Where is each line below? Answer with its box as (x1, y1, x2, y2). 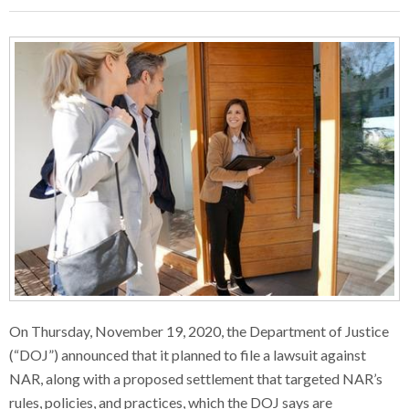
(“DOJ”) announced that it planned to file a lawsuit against (9, 345, 366, 363)
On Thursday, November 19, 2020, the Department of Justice (9, 321, 389, 340)
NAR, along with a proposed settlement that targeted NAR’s (9, 369, 383, 387)
